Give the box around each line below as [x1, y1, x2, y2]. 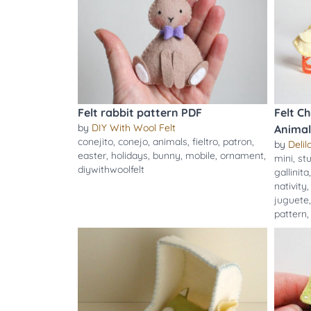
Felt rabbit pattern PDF [78, 106, 202, 119]
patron [223, 135, 252, 148]
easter [78, 149, 106, 162]
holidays [111, 149, 148, 162]
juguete [274, 194, 309, 206]
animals [153, 135, 187, 148]
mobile [185, 149, 215, 162]
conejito [78, 135, 113, 148]
